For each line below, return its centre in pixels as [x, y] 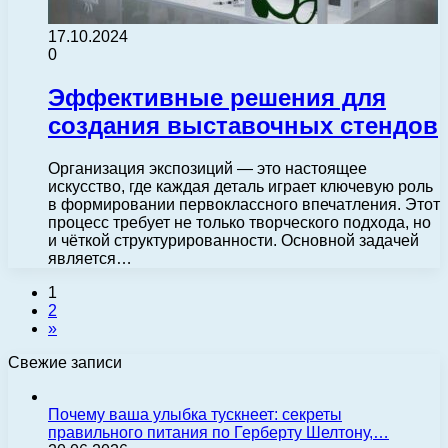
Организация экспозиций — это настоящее [207, 168]
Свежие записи [65, 362]
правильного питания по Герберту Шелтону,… [218, 432]
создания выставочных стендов [243, 126]
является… [90, 258]
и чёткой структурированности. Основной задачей [233, 240]
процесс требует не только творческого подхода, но [239, 222]
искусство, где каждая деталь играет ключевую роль [240, 186]
